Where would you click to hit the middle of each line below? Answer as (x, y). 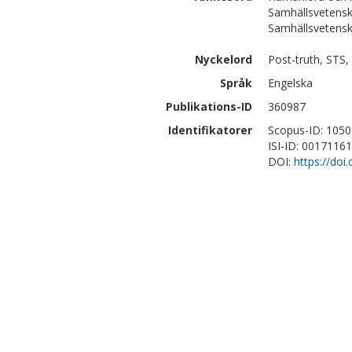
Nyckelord (224, 59)
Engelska (290, 83)
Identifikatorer (210, 130)
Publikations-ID (209, 106)
